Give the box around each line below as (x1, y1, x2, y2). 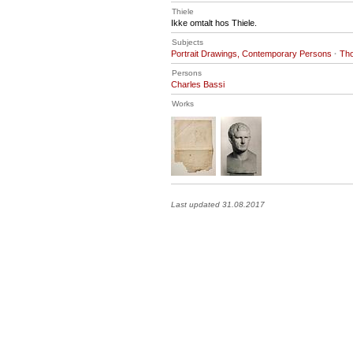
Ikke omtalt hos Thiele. (171, 18, 257, 28)
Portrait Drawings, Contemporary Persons (171, 49, 332, 58)
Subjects (172, 38, 203, 46)
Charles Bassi (171, 80, 225, 89)
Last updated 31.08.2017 (171, 200, 265, 209)
